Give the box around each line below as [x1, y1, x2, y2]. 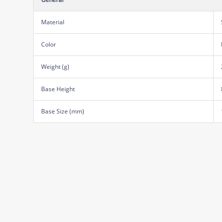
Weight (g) [41, 62, 70, 71]
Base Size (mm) [41, 107, 85, 115]
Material [41, 17, 65, 26]
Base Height [41, 84, 75, 93]
